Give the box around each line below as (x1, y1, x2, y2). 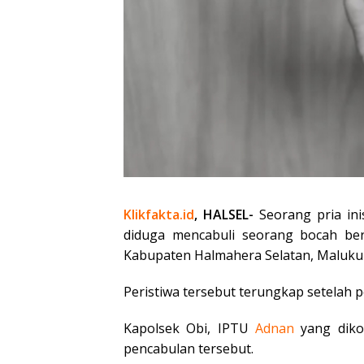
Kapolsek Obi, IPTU (123, 318, 256, 337)
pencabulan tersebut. (123, 339, 253, 357)
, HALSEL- (194, 205, 253, 223)
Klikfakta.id (123, 205, 194, 223)
